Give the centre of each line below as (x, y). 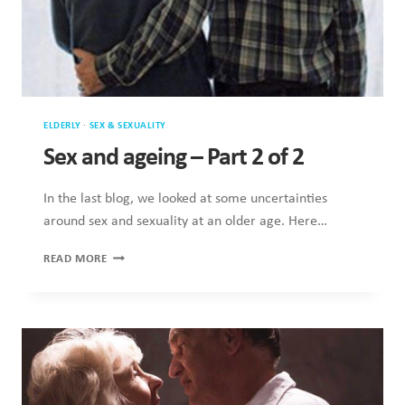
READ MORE (75, 259)
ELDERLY (62, 127)
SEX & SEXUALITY (128, 127)
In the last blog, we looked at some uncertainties (185, 199)
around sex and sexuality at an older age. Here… (185, 222)
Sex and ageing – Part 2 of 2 (174, 159)
